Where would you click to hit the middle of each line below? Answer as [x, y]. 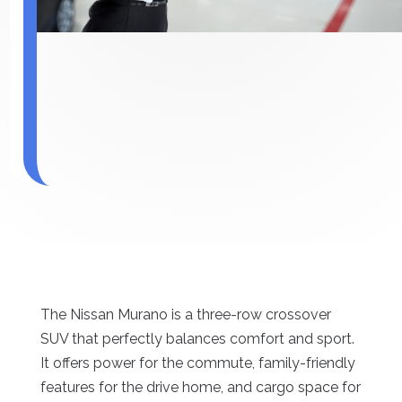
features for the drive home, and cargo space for [200, 388]
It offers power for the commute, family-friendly [197, 363]
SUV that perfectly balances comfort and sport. [197, 339]
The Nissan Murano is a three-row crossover [185, 315]
